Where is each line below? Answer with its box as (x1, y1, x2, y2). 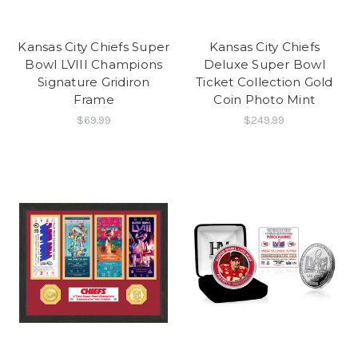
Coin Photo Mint (213, 92, 316, 108)
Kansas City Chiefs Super (18, 39, 170, 55)
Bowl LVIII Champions (25, 57, 163, 73)
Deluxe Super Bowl (203, 57, 325, 73)
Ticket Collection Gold (196, 74, 333, 90)
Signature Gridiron (38, 74, 150, 90)
